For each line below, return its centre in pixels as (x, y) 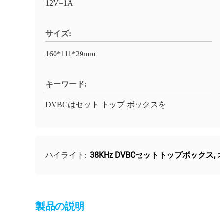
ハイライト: (67, 155)
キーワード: (66, 84)
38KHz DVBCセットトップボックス (152, 155)
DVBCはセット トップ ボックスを (106, 104)
